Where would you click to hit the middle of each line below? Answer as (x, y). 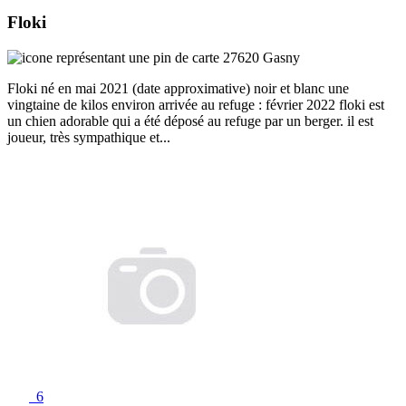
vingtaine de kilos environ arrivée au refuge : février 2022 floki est (196, 104)
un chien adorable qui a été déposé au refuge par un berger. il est (190, 121)
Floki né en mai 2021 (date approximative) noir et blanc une (178, 88)
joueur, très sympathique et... (89, 137)
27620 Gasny (260, 57)
